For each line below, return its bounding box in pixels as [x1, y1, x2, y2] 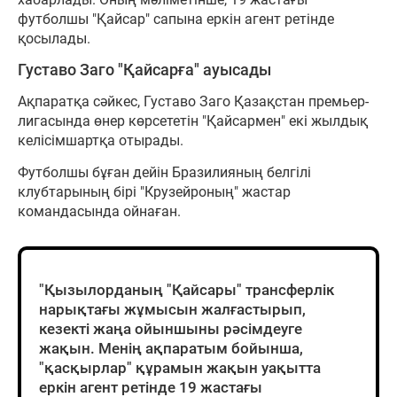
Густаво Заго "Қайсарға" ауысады [18, 60, 271, 79]
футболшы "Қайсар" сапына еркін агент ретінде [18, 10, 334, 27]
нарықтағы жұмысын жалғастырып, [39, 300, 306, 318]
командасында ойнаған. [18, 202, 184, 220]
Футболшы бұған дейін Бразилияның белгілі [18, 163, 311, 181]
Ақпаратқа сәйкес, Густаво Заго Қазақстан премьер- [18, 92, 369, 110]
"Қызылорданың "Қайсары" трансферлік [39, 280, 334, 299]
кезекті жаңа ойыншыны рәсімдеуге [39, 319, 302, 338]
